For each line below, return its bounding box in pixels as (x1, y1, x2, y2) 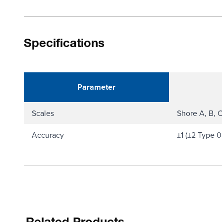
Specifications (24, 39, 105, 51)
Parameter (77, 81, 115, 93)
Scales (32, 108, 54, 118)
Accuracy (32, 129, 64, 140)
